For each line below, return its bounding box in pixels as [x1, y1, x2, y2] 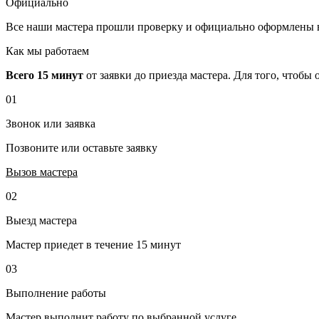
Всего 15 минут [6, 69, 83, 82]
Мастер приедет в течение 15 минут [6, 239, 181, 251]
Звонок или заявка [6, 117, 95, 130]
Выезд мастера [6, 214, 77, 227]
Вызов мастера [6, 166, 78, 179]
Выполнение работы [6, 287, 106, 300]
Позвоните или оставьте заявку [6, 142, 157, 155]
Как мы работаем [6, 45, 89, 58]
